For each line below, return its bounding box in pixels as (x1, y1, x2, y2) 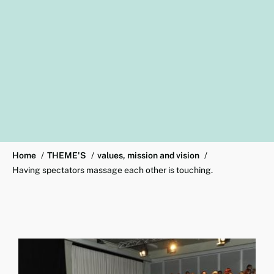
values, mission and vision (97, 150, 199, 160)
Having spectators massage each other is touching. (12, 165, 213, 175)
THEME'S (47, 150, 86, 160)
